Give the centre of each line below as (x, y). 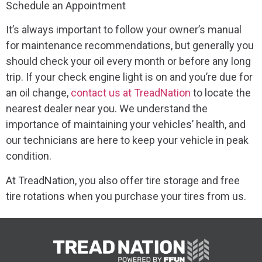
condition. (29, 156)
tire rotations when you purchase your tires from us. (126, 196)
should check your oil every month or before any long (128, 61)
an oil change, (38, 93)
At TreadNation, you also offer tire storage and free (123, 180)
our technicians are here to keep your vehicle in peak (127, 140)
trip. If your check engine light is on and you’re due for (129, 77)
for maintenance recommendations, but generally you (130, 46)
